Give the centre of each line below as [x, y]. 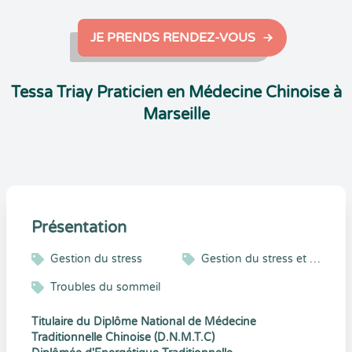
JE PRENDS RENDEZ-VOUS [173, 38]
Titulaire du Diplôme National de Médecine [144, 322]
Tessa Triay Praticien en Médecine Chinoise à [176, 93]
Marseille [176, 115]
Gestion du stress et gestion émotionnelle [315, 259]
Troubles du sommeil [105, 287]
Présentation [79, 228]
